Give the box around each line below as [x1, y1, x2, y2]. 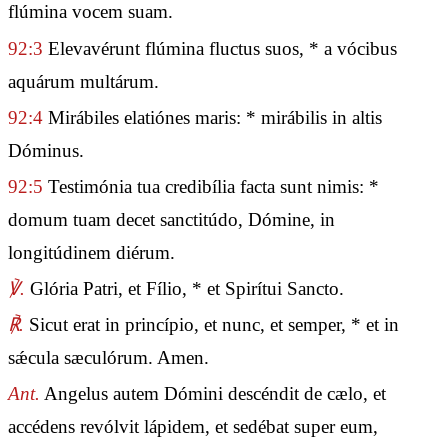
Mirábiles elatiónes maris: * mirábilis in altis [43, 106, 382, 128]
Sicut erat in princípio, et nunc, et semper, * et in [24, 314, 399, 336]
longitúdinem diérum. [8, 241, 175, 263]
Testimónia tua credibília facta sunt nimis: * [43, 175, 379, 197]
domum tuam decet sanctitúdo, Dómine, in [8, 208, 335, 230]
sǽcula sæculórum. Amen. [8, 347, 209, 369]
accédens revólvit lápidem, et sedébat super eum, [8, 416, 378, 438]
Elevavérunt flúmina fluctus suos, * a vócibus [43, 37, 397, 59]
